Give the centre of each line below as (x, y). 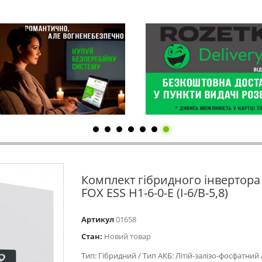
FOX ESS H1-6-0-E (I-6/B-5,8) (155, 193)
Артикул (98, 219)
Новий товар (127, 236)
